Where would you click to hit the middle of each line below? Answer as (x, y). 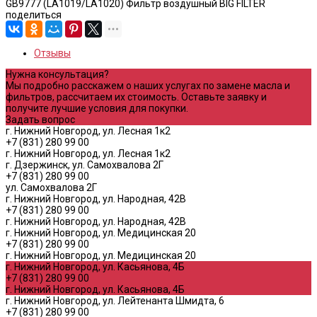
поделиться (34, 15)
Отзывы (52, 53)
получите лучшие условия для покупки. (97, 108)
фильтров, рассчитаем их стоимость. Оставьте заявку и (136, 97)
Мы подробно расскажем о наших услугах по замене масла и (148, 85)
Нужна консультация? (57, 74)
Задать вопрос (40, 119)
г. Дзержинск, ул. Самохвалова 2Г (85, 165)
